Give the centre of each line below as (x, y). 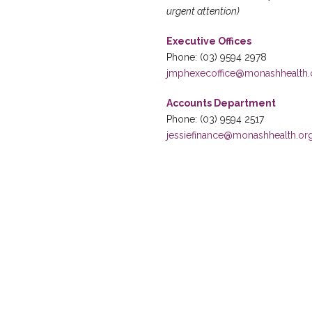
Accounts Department (221, 103)
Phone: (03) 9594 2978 (217, 57)
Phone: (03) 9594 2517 (215, 119)
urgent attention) (203, 11)
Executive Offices (209, 41)
